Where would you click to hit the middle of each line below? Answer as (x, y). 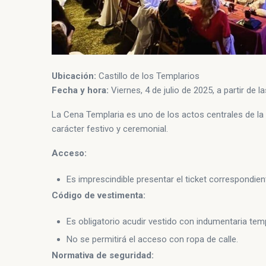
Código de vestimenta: (99, 196)
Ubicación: (74, 76)
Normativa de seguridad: (103, 256)
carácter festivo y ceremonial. (110, 129)
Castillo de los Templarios (148, 76)
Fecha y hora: (80, 91)
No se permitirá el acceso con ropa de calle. (152, 240)
